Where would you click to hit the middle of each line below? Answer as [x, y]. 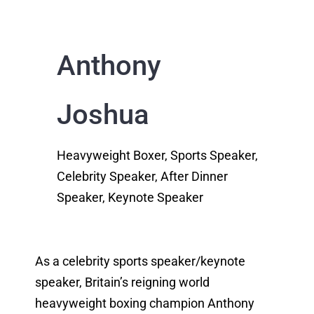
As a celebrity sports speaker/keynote [140, 261]
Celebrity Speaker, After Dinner [142, 176]
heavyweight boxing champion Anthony [144, 303]
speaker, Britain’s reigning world [122, 282]
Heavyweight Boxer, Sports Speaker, [157, 155]
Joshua [103, 115]
